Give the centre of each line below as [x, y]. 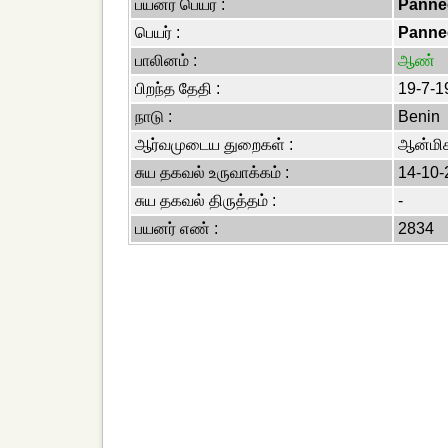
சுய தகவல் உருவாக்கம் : [212, 172]
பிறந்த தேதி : [177, 88]
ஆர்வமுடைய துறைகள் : [214, 144]
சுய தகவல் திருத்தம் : [205, 200]
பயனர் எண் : [176, 228]
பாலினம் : [166, 60]
